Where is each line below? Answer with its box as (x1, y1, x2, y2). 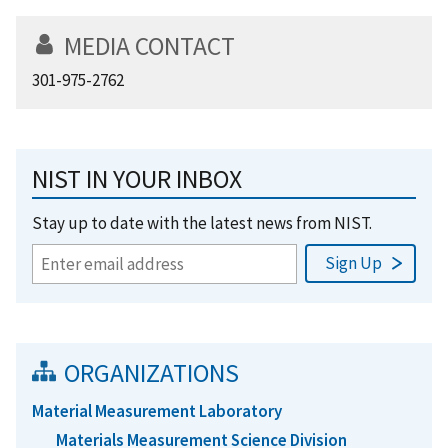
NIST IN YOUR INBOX (32, 162, 242, 195)
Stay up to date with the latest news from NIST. (32, 211, 372, 234)
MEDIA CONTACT (64, 29, 235, 62)
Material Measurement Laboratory (32, 399, 282, 422)
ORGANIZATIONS (64, 356, 239, 389)
